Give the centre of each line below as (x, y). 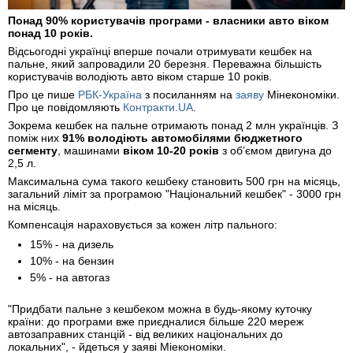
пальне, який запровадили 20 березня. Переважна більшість (165, 64)
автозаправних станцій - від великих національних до (145, 334)
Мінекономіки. (302, 95)
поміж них (35, 138)
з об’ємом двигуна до (275, 151)
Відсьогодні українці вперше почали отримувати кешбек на (160, 52)
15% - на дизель (72, 245)
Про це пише (43, 95)
